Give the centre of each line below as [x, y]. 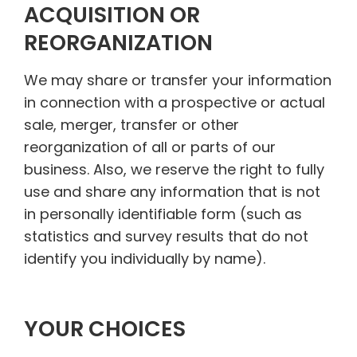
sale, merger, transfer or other [131, 124]
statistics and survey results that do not [166, 236]
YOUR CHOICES [105, 329]
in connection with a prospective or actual [175, 102]
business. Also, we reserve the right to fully [174, 169]
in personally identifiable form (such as [163, 214]
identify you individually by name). [145, 258]
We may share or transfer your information [178, 80]
